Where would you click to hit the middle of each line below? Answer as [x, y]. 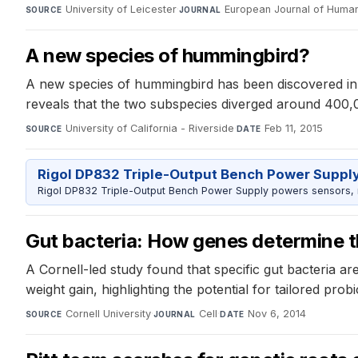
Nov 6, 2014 [277, 314]
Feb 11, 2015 [293, 128]
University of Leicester [121, 9]
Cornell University [108, 314]
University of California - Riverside [149, 128]
